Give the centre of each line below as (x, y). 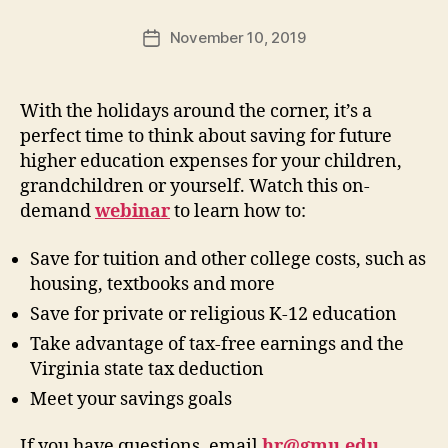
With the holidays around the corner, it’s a (196, 112)
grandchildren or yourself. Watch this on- (195, 187)
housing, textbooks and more (152, 284)
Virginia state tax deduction (147, 369)
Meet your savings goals (131, 399)
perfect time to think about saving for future (206, 137)
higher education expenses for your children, (211, 162)
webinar (132, 212)
